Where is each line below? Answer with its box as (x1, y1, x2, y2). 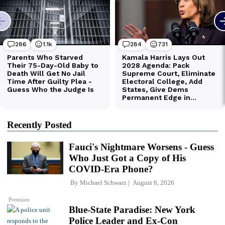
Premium (9, 196, 30, 202)
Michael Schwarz (80, 178, 127, 186)
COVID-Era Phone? (69, 163, 153, 174)
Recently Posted (7, 119, 72, 130)
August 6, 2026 (130, 178, 174, 186)
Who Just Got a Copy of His (69, 152, 186, 163)
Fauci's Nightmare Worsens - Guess (69, 141, 214, 152)
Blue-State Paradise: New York (69, 204, 195, 215)
